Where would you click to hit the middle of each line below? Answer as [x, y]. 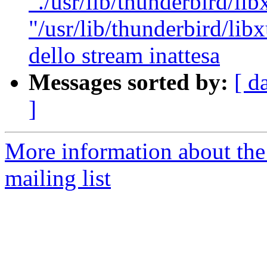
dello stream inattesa [124, 55]
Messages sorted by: [128, 82]
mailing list [58, 178]
